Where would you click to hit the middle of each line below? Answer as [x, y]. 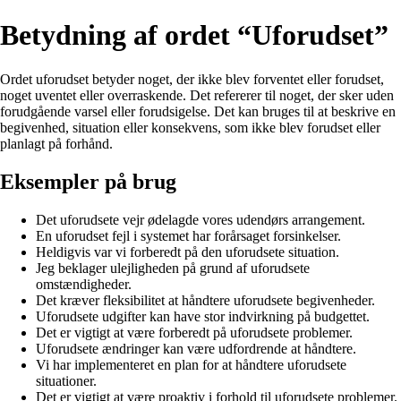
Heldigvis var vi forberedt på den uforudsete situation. [188, 252]
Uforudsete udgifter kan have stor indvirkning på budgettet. [203, 316]
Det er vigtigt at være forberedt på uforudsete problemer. [194, 332]
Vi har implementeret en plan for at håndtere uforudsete [191, 364]
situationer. [66, 380]
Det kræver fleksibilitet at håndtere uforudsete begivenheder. [205, 300]
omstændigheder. [84, 284]
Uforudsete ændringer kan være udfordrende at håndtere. [196, 348]
